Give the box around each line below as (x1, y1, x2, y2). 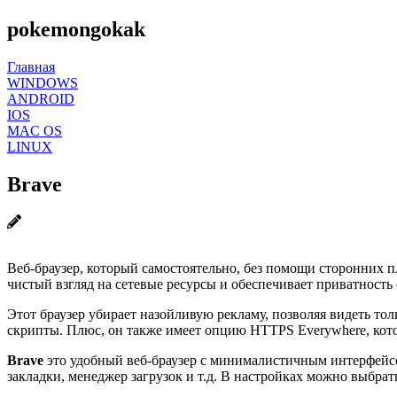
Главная (7, 58, 55, 74)
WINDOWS (7, 74, 78, 90)
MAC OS (7, 122, 62, 138)
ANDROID (7, 90, 74, 106)
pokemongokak (7, 17, 145, 41)
